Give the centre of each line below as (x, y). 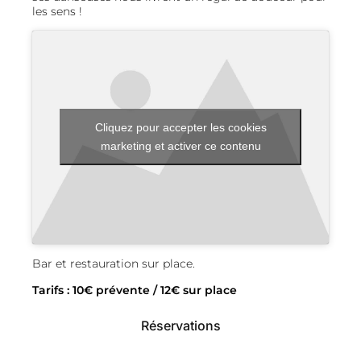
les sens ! (57, 11)
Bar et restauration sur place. (114, 263)
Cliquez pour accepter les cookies (180, 128)
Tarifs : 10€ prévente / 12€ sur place (135, 290)
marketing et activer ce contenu (180, 146)
